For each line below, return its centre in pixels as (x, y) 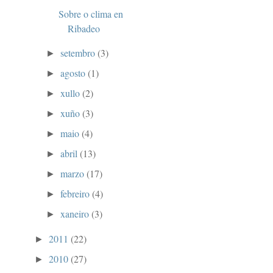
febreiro (76, 194)
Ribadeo (83, 29)
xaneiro (76, 214)
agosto (74, 73)
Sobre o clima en (90, 14)
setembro (79, 53)
